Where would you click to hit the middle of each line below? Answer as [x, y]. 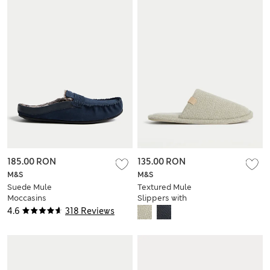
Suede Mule [30, 187]
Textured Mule [165, 187]
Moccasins [27, 198]
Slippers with [162, 198]
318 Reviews [90, 211]
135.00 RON [162, 161]
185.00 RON [32, 161]
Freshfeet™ [159, 209]
